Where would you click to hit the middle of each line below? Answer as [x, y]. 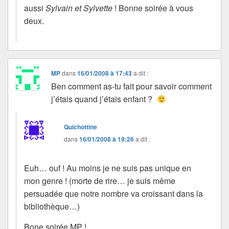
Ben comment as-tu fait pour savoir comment [132, 86]
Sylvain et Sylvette [79, 8]
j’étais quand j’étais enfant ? [104, 99]
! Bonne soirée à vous [153, 8]
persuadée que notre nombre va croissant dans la [113, 193]
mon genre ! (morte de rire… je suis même [100, 180]
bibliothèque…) [52, 206]
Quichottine [81, 127]
